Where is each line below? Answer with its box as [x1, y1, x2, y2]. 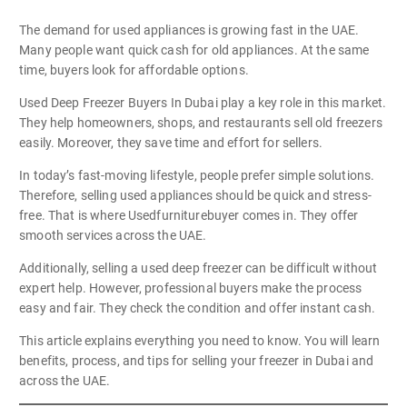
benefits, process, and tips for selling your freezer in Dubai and [19, 353, 374, 369]
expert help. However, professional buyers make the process [19, 281, 362, 296]
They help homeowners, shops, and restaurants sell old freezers [19, 114, 382, 130]
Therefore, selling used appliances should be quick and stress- [19, 188, 372, 203]
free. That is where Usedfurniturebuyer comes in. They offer [19, 208, 359, 223]
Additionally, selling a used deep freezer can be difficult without [19, 261, 378, 276]
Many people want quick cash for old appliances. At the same [19, 42, 370, 57]
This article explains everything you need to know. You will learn [19, 333, 381, 349]
